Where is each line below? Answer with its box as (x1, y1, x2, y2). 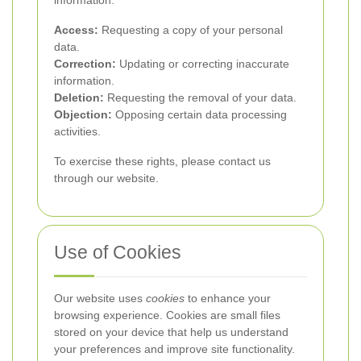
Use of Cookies (54, 242, 181, 263)
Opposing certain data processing (112, 108, 287, 121)
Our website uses (54, 292, 146, 305)
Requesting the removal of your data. (104, 91, 297, 104)
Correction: (54, 57, 116, 70)
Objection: (54, 108, 112, 121)
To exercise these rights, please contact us (54, 155, 271, 168)
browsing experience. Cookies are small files (54, 309, 280, 322)
